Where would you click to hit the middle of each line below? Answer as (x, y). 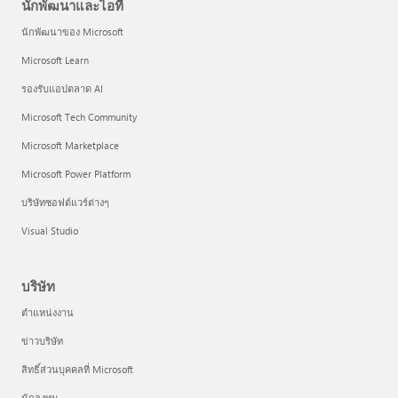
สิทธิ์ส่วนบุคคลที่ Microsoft (77, 370)
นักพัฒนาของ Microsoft (72, 32)
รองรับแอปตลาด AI (62, 89)
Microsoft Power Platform (76, 174)
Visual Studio (50, 231)
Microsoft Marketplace (70, 146)
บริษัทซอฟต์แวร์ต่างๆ (65, 203)
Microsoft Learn (55, 60)
